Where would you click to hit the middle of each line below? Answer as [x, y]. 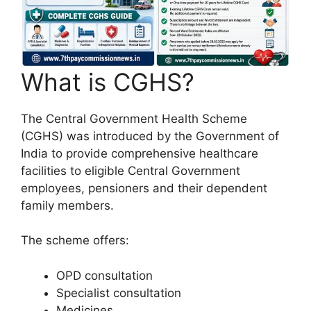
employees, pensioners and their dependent [144, 188]
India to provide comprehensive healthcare [140, 153]
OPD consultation [104, 275]
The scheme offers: [75, 240]
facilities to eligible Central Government [131, 170]
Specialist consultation [119, 293]
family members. [67, 205]
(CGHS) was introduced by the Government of [150, 136]
